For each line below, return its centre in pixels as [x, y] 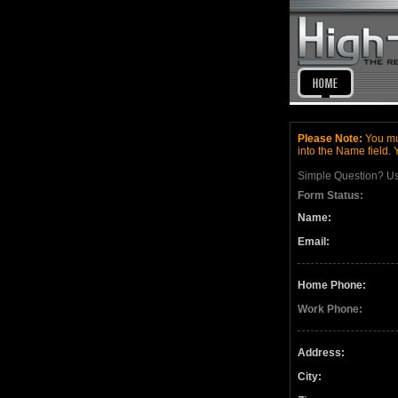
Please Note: [330, 139]
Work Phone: [330, 309]
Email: [314, 242]
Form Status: [330, 195]
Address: [321, 353]
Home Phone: [332, 285]
